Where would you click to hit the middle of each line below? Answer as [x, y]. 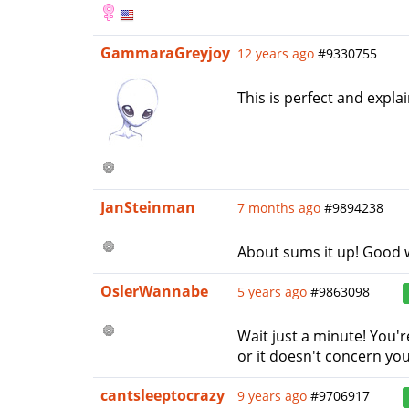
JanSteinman [148, 207]
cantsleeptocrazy [163, 395]
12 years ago [276, 53]
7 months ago [279, 208]
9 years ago [272, 396]
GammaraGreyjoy [165, 53]
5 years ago [272, 292]
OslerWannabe [154, 291]
